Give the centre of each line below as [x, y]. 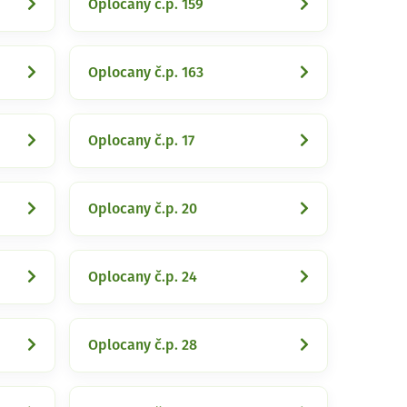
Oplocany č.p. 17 [141, 141]
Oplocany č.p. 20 [143, 209]
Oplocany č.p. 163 [146, 73]
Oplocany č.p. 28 [143, 345]
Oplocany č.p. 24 [143, 277]
